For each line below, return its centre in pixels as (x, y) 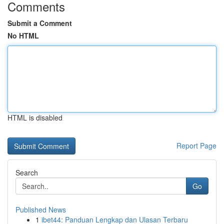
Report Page (196, 145)
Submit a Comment (40, 23)
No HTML (23, 35)
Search (27, 172)
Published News (41, 209)
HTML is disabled (35, 117)
